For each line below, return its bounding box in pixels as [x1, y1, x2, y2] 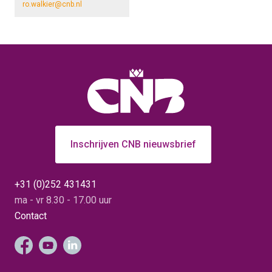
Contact [15, 209, 47, 222]
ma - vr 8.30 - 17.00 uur [15, 194, 112, 206]
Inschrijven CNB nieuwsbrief [70, 138, 196, 150]
